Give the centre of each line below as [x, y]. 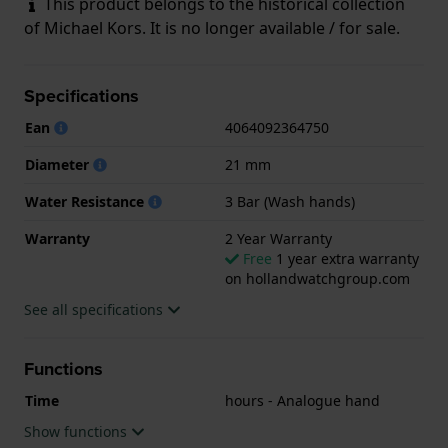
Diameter [59, 164]
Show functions [77, 431]
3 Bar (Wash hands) [290, 201]
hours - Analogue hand [302, 400]
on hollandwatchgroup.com [317, 278]
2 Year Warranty [278, 238]
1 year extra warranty [345, 258]
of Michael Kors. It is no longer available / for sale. [212, 27]
